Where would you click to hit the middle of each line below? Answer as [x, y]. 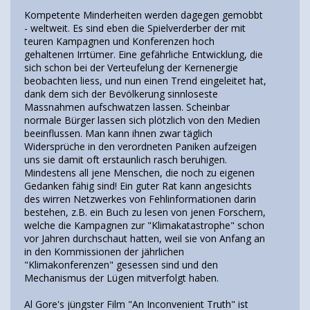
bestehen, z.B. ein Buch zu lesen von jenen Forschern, [145, 212]
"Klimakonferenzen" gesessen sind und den [121, 264]
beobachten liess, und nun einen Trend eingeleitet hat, [145, 80]
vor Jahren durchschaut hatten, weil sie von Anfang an [145, 238]
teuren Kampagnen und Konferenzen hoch [119, 41]
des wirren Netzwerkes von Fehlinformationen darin [140, 199]
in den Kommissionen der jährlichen [104, 251]
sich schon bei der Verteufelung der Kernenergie [131, 67]
